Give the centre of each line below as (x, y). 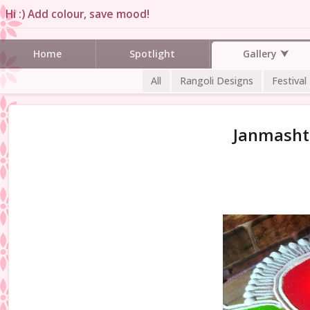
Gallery (259, 53)
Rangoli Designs (217, 80)
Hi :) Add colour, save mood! (77, 14)
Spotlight (153, 53)
